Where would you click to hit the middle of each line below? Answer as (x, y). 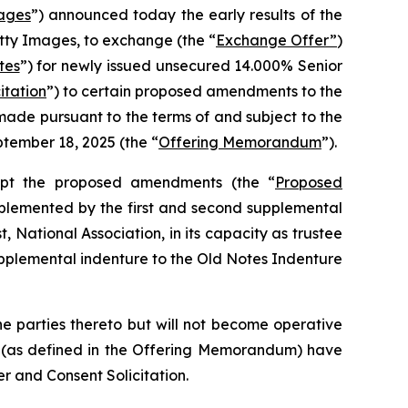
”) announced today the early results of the (187, 15)
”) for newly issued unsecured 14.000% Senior (181, 66)
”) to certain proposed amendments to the (194, 91)
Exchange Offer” (276, 40)
